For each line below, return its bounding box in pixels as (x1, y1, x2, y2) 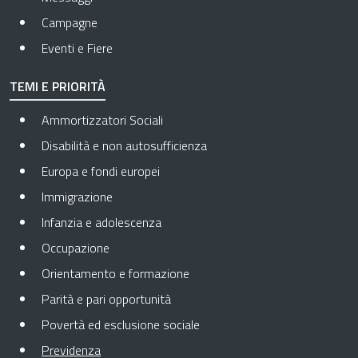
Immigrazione (42, 187, 113, 207)
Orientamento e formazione (42, 264, 189, 284)
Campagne (42, 13, 97, 33)
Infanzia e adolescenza (42, 213, 161, 233)
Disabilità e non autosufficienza (42, 136, 207, 156)
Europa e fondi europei (42, 161, 160, 181)
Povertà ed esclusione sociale (42, 315, 200, 335)
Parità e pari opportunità (42, 289, 171, 309)
